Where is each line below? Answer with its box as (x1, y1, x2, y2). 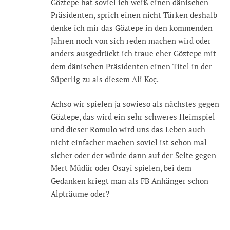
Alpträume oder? (51, 188, 109, 199)
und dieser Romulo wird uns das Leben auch (51, 124, 205, 135)
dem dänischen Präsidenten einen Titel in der (51, 61, 212, 72)
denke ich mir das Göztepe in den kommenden (51, 23, 213, 33)
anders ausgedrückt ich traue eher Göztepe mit (51, 48, 216, 59)
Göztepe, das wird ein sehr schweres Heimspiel (51, 111, 215, 122)
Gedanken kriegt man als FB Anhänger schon (51, 175, 208, 186)
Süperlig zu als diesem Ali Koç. (51, 74, 159, 85)
